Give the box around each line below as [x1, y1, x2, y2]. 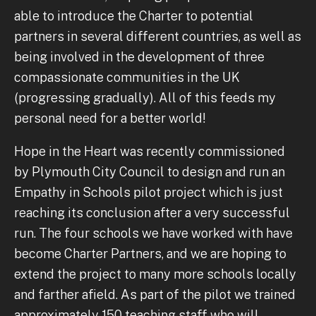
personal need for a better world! [14, 110, 206, 126]
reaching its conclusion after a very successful [14, 205, 290, 220]
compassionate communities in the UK [14, 69, 240, 85]
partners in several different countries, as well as [14, 28, 301, 44]
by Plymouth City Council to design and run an [14, 164, 285, 179]
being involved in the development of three [14, 49, 265, 64]
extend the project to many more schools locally [14, 266, 296, 281]
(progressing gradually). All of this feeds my [14, 90, 276, 105]
